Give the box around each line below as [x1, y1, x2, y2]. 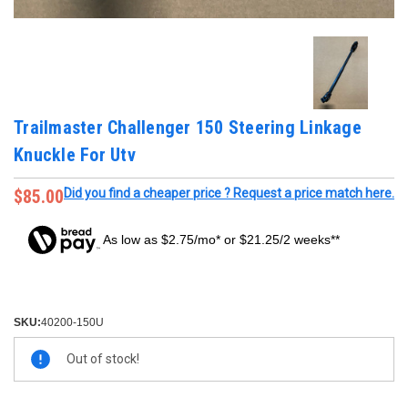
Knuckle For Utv [14, 144, 136, 167]
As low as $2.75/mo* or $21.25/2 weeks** [103, 232, 341, 248]
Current [14, 339, 51, 354]
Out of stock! [66, 352, 139, 367]
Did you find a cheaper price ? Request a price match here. [64, 186, 394, 201]
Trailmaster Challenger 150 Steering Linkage [14, 117, 362, 139]
